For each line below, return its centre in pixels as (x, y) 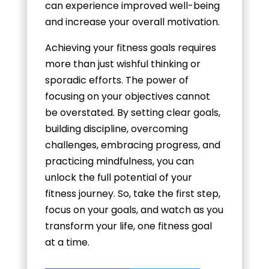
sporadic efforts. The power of (116, 80)
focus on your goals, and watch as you (134, 210)
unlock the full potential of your (118, 177)
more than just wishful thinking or (122, 64)
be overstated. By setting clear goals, (132, 112)
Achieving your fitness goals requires (130, 47)
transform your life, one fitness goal (128, 226)
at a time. (67, 242)
